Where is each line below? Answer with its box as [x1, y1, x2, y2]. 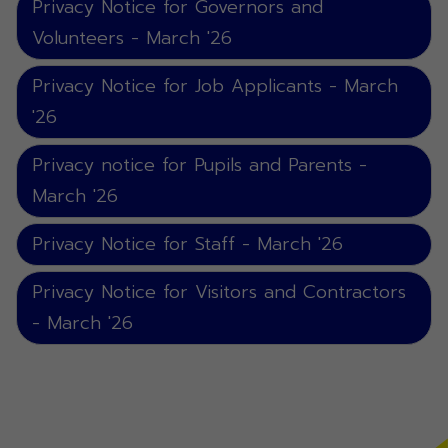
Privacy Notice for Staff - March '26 [32, 230, 343, 258]
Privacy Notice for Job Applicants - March [32, 72, 398, 100]
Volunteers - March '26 [32, 24, 232, 52]
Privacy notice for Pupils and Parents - [32, 151, 367, 179]
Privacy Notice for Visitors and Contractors [32, 278, 406, 306]
